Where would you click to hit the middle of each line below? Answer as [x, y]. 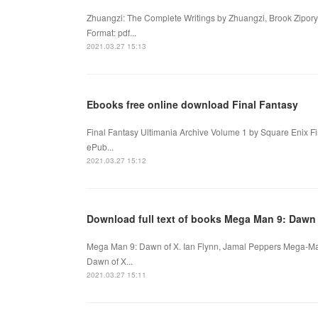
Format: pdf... [111, 32]
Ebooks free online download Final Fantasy [192, 104]
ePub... [100, 146]
